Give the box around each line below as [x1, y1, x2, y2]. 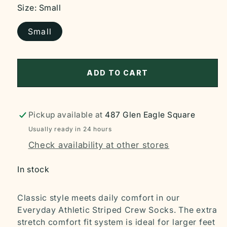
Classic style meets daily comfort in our [17, 193, 180, 203]
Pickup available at [28, 109, 105, 120]
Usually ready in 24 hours [28, 125, 112, 133]
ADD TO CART [87, 68, 148, 78]
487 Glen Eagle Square [105, 109, 196, 120]
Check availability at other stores [28, 140, 170, 150]
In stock [17, 164, 50, 174]
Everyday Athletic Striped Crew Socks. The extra [17, 205, 217, 215]
